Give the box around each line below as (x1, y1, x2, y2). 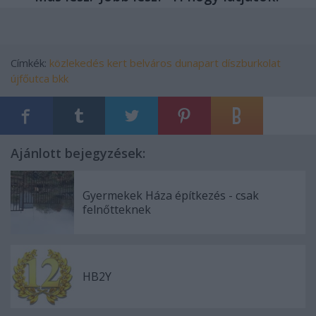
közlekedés (49, 56, 104, 71)
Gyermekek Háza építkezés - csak (83, 188, 259, 204)
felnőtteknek (83, 202, 151, 218)
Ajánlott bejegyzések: (11, 145, 145, 162)
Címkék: (11, 56, 49, 71)
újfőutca (11, 71, 49, 86)
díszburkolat (221, 56, 281, 71)
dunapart (175, 56, 219, 71)
